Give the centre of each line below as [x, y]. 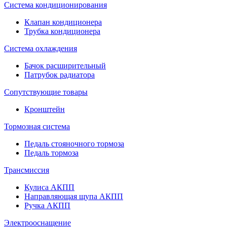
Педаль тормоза [51, 153]
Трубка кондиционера [62, 31]
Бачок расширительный [65, 65]
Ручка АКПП [47, 205]
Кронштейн [45, 109]
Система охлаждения [41, 48]
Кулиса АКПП [49, 187]
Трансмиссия [27, 170]
